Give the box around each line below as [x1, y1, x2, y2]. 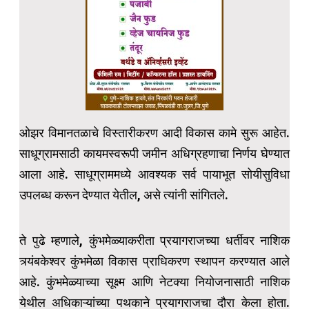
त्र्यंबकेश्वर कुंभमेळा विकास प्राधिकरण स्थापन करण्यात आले [19, 254, 290, 269]
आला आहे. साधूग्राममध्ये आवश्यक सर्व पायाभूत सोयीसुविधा [19, 167, 290, 182]
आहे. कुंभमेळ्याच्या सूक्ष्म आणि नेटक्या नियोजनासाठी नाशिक [19, 275, 290, 290]
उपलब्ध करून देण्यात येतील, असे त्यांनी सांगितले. [19, 188, 228, 203]
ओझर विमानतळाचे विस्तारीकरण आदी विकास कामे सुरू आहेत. [19, 126, 290, 141]
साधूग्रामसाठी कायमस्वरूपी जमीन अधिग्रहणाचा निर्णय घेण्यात [19, 146, 290, 161]
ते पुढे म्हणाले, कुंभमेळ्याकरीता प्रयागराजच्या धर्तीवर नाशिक [19, 233, 290, 248]
